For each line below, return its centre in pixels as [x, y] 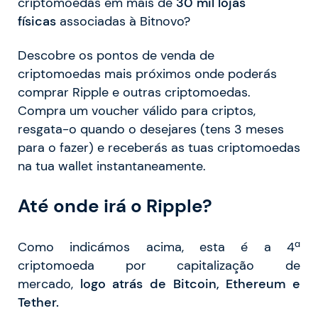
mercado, [45, 284]
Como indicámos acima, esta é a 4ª [159, 247]
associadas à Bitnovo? [123, 21]
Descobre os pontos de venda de [116, 55]
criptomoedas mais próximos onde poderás [147, 73]
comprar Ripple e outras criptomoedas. [134, 92]
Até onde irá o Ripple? [115, 206]
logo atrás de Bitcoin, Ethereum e [187, 284]
